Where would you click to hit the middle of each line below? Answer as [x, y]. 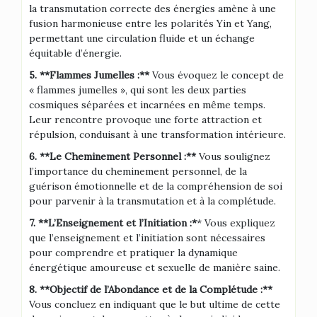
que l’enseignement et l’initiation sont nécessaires [147, 237]
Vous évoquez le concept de [217, 75]
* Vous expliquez [236, 223]
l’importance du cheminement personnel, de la [138, 171]
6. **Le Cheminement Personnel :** [113, 156]
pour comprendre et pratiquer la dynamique [133, 252]
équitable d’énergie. [75, 53]
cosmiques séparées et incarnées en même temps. [147, 104]
